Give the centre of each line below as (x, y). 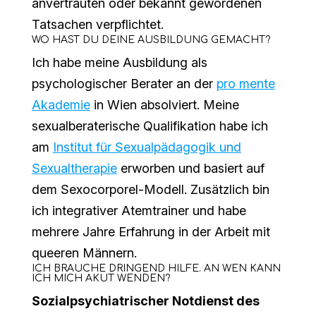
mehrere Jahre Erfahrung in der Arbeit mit (151, 232)
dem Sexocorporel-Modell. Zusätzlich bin (150, 190)
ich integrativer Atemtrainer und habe (139, 211)
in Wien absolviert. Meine (164, 105)
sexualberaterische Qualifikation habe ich (150, 126)
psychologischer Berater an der (124, 84)
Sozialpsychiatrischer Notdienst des (145, 301)
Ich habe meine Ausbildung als (119, 63)
